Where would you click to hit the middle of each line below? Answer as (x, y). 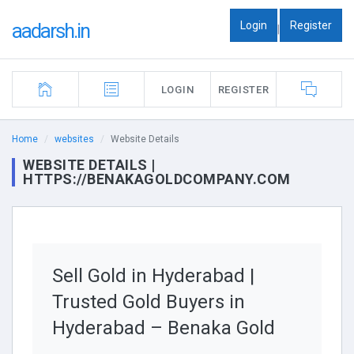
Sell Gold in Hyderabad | (153, 276)
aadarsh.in (51, 31)
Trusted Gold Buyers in (149, 302)
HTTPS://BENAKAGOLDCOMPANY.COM (157, 179)
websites (74, 139)
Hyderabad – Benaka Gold (164, 328)
